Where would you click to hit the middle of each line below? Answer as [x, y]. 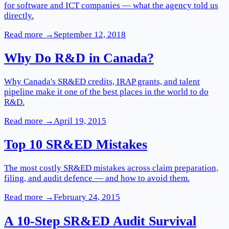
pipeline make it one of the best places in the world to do [106, 92]
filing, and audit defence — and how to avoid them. [97, 178]
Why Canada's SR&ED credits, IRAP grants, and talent [102, 82]
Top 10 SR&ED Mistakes [76, 145]
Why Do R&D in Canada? [79, 58]
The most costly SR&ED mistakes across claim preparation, [111, 168]
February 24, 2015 [87, 197]
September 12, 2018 [90, 34]
